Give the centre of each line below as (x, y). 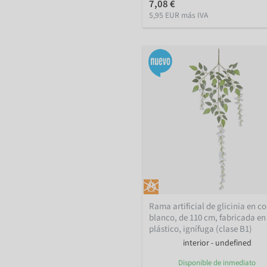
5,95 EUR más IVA (179, 15)
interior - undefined (217, 243)
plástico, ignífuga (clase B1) (201, 229)
